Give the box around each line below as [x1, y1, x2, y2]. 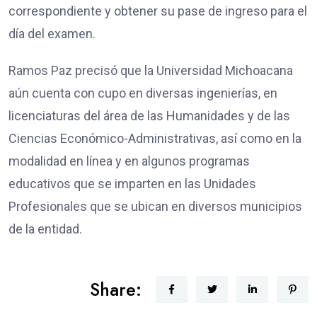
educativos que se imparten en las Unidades [8, 175, 256, 191]
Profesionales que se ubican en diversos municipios [8, 198, 302, 214]
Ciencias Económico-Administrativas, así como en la [8, 130, 301, 146]
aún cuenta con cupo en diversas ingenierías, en [8, 85, 277, 100]
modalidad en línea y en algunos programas [8, 153, 250, 168]
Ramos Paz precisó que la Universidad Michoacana [8, 62, 293, 78]
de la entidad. [8, 221, 82, 236]
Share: [90, 276, 142, 302]
